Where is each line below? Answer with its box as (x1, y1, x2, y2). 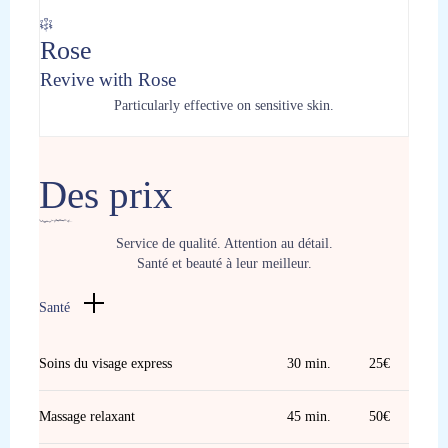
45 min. (287, 408, 331, 424)
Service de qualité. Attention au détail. (115, 235, 333, 251)
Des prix (39, 173, 173, 216)
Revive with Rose (40, 69, 176, 91)
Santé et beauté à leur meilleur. (136, 255, 312, 271)
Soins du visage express (39, 355, 172, 371)
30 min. (287, 355, 331, 371)
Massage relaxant (39, 408, 135, 424)
